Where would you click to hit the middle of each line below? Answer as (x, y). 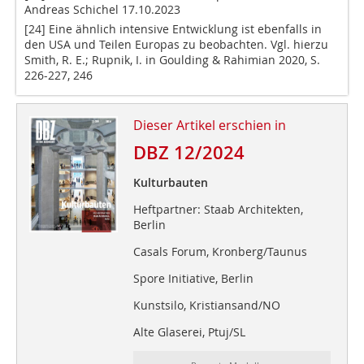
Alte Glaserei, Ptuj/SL (189, 332)
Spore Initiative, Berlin (193, 279)
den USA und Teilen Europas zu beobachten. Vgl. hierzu (176, 45)
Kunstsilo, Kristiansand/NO (206, 305)
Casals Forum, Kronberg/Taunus (220, 252)
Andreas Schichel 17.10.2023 (102, 10)
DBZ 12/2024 (188, 153)
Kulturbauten (170, 183)
